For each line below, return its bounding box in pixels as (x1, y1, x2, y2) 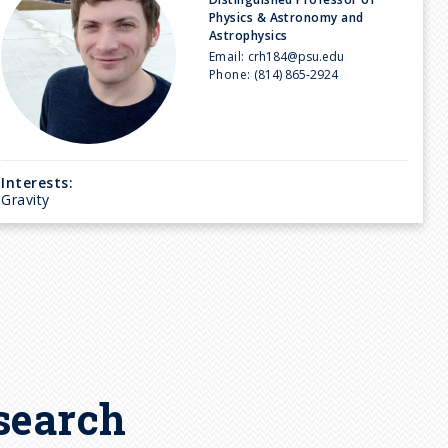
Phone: (208, 65, 251, 83)
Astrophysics (208, 26, 288, 44)
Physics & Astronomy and (208, 8, 364, 26)
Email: (208, 47, 245, 65)
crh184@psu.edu (248, 47, 345, 65)
